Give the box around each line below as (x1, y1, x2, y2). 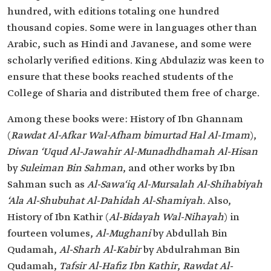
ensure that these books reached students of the (7, 71, 233, 83)
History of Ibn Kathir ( (7, 211, 109, 224)
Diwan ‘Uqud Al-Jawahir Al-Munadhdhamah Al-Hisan (7, 146, 258, 158)
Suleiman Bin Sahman (20, 162, 123, 175)
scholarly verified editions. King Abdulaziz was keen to (7, 54, 264, 67)
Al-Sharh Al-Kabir (59, 244, 141, 256)
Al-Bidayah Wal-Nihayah (109, 211, 224, 224)
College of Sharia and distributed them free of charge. (7, 87, 260, 100)
